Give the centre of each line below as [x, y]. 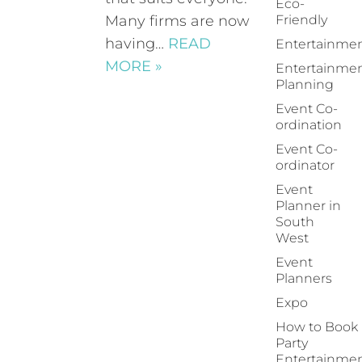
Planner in [308, 206]
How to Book [317, 327]
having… [137, 44]
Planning [305, 84]
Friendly [301, 20]
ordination [309, 125]
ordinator [305, 165]
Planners [304, 278]
